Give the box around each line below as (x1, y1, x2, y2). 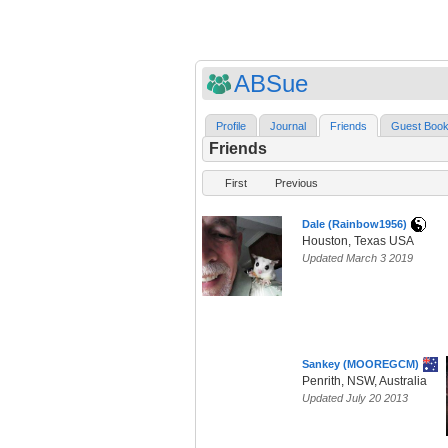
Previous (275, 177, 318, 190)
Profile (216, 120, 246, 133)
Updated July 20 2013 (302, 392, 408, 405)
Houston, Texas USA (302, 234, 414, 249)
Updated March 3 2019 (302, 252, 413, 265)
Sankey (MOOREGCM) (302, 358, 419, 371)
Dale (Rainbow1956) (302, 218, 407, 231)
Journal (270, 120, 306, 133)
